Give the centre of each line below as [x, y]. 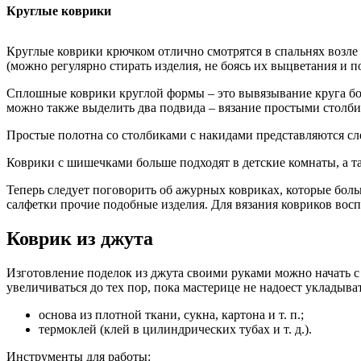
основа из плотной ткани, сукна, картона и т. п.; [171, 314]
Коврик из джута [80, 238]
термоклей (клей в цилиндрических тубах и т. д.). [175, 329]
